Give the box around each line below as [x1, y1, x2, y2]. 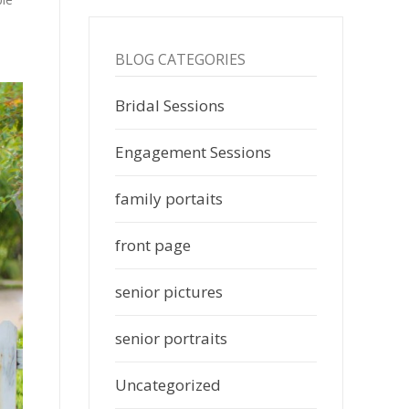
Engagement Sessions [115, 141, 272, 163]
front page [115, 234, 192, 256]
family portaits [115, 187, 224, 209]
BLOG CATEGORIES [115, 48, 246, 69]
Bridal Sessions [115, 94, 225, 116]
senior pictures [115, 280, 224, 302]
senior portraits [115, 327, 228, 349]
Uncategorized [115, 373, 222, 395]
